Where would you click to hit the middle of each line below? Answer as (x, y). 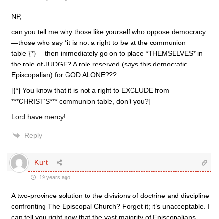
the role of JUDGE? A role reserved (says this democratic (99, 64)
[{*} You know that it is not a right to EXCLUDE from (90, 90)
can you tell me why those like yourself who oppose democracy (109, 32)
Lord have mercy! (38, 117)
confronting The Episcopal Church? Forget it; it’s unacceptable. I (110, 206)
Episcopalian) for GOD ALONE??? (64, 75)
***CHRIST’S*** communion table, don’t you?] (81, 101)
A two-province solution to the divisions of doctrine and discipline (110, 195)
